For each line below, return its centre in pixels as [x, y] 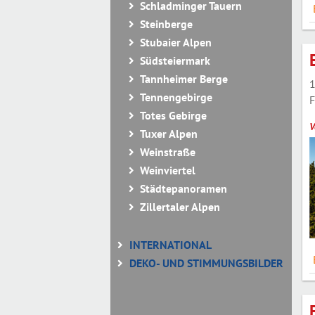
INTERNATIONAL [171, 245]
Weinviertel [168, 170]
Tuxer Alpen [169, 134]
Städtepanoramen [184, 188]
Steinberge [166, 24]
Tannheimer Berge [184, 79]
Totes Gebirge [173, 115]
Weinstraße [168, 152]
